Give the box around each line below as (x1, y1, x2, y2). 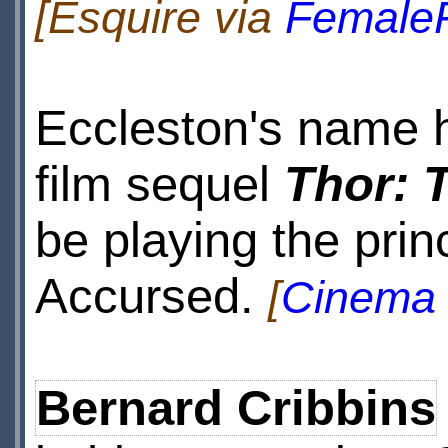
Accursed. (34, 269, 268, 323)
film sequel (34, 157, 284, 211)
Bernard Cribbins (35, 381, 436, 435)
